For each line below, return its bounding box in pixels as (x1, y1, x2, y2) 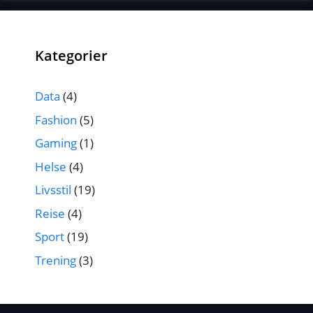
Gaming (35, 135, 77, 151)
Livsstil (35, 182, 71, 198)
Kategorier (35, 46, 108, 65)
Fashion (35, 111, 77, 128)
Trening (35, 252, 76, 268)
